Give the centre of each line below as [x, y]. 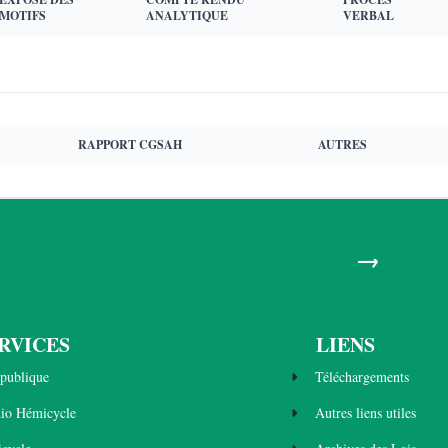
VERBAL [368, 15]
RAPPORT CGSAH [130, 144]
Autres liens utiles [365, 412]
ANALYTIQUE [187, 15]
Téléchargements [361, 376]
